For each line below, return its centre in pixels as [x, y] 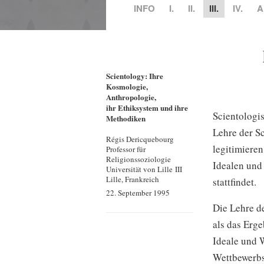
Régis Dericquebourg [140, 139]
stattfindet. [234, 181]
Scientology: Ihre [135, 76]
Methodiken [126, 118]
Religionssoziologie [139, 159]
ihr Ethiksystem [133, 108]
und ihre [174, 108]
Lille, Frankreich [133, 179]
